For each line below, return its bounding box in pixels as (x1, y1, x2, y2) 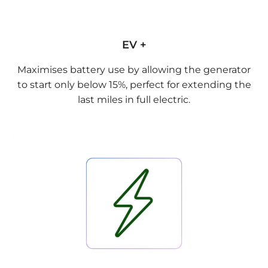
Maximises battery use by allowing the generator (17, 63, 251, 75)
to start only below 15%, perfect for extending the (17, 78, 251, 90)
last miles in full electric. (78, 93, 190, 105)
